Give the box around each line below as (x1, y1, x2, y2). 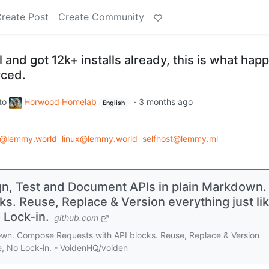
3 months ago (139, 97, 193, 107)
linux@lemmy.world (62, 133, 138, 144)
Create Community (58, 11, 144, 23)
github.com (54, 212, 98, 223)
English (103, 99, 125, 107)
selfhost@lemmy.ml (142, 133, 218, 144)
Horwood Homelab (23, 97, 97, 107)
